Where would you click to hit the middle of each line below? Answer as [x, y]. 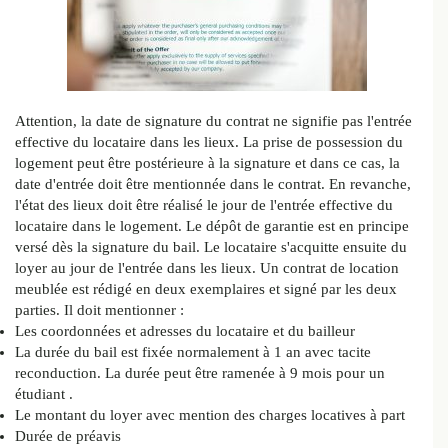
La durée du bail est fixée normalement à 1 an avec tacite [193, 352]
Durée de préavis [68, 436]
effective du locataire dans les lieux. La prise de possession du [209, 142]
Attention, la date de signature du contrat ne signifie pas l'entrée [213, 121]
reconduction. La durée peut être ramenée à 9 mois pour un [200, 373]
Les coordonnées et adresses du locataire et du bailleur [185, 331]
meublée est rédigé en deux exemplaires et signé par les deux [206, 289]
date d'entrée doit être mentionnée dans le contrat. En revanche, [213, 184]
